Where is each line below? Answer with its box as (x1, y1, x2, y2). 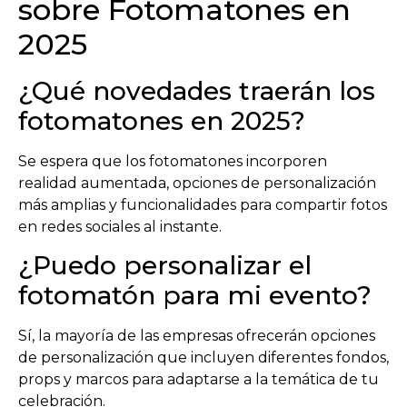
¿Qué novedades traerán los (18, 75, 375, 106)
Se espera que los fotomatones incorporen (18, 153, 327, 170)
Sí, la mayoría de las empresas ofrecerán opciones (18, 327, 375, 345)
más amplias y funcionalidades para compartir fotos (18, 196, 387, 213)
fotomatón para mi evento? (18, 280, 372, 312)
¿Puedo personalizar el (18, 250, 312, 282)
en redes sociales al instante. (18, 218, 222, 235)
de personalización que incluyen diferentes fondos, (18, 349, 389, 367)
